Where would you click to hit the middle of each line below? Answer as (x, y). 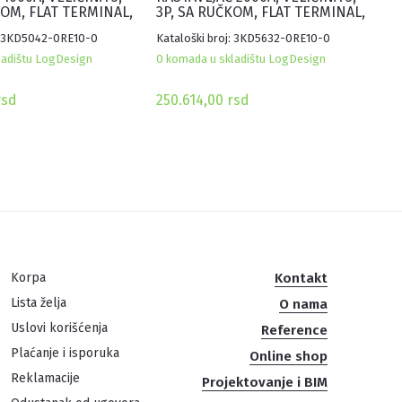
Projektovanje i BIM (264, 383)
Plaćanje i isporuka (66, 354)
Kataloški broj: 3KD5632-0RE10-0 (243, 39)
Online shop (288, 357)
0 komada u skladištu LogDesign (241, 59)
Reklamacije (46, 379)
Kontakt (301, 279)
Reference (294, 331)
